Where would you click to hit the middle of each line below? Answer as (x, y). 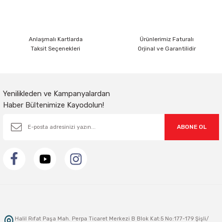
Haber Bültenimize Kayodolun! (54, 105)
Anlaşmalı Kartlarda (55, 39)
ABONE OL (192, 127)
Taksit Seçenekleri (55, 49)
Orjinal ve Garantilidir (166, 49)
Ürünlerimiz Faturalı (166, 39)
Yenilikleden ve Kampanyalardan (56, 94)
